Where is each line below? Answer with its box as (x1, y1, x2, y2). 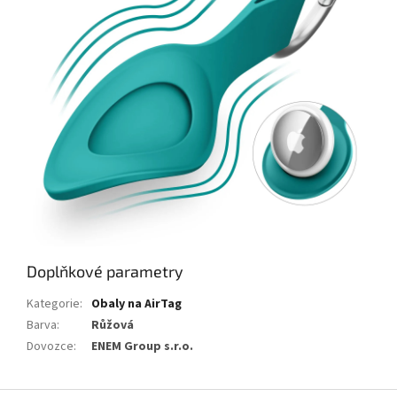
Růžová (91, 315, 134, 334)
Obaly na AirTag (91, 294, 182, 313)
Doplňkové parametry (27, 261, 183, 281)
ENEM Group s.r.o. (91, 337, 193, 355)
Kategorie (27, 294, 80, 313)
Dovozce (27, 337, 74, 355)
